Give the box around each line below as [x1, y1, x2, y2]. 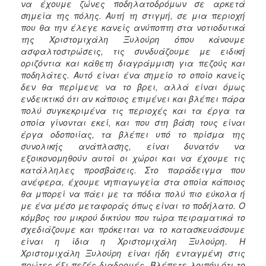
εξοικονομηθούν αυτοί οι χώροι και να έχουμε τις [21, 151, 245, 164]
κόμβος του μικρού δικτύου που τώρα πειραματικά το [21, 211, 245, 223]
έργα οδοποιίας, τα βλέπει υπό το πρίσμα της [21, 128, 245, 140]
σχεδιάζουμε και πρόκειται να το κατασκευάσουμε [21, 223, 245, 235]
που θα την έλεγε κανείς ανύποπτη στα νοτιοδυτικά [21, 21, 245, 33]
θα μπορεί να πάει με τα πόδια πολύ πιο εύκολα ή [21, 187, 245, 199]
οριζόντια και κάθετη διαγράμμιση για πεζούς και [21, 56, 245, 69]
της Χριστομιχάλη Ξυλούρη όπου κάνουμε [21, 33, 245, 45]
